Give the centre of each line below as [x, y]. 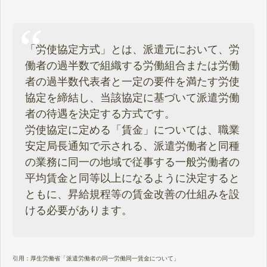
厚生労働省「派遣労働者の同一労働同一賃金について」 [105, 259]
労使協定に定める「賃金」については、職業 [132, 130]
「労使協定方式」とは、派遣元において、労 [132, 50]
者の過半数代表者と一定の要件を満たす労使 [132, 82]
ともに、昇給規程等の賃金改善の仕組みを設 [132, 195]
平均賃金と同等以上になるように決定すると [132, 178]
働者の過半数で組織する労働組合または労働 [132, 66]
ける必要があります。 [79, 211]
